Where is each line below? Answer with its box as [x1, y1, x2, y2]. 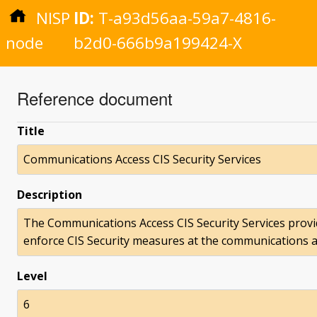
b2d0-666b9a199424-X [74, 32, 243, 54]
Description [17, 187, 82, 202]
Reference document [17, 86, 173, 110]
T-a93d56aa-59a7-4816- [94, 7, 277, 29]
